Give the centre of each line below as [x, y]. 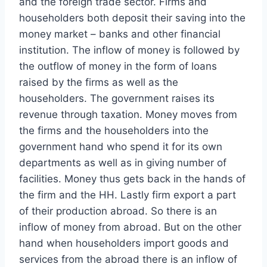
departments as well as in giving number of [123, 163]
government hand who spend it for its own [121, 147]
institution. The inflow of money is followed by [129, 50]
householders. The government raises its [117, 99]
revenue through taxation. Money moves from [128, 115]
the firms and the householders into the [114, 131]
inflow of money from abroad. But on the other [130, 227]
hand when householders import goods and [124, 243]
